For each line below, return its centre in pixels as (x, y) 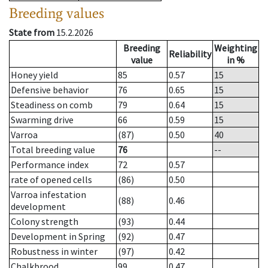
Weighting (236, 48)
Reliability (190, 54)
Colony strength (45, 222)
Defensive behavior (50, 90)
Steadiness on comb (52, 105)
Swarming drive (42, 120)
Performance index (50, 165)
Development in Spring (58, 237)
